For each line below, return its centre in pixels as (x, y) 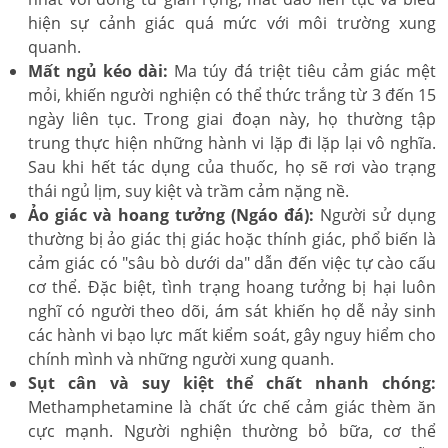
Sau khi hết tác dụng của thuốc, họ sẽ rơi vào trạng (232, 167)
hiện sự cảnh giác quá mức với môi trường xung (232, 23)
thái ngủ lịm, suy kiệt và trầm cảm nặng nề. (188, 191)
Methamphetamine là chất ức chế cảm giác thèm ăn (232, 407)
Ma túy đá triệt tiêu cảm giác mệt (302, 71)
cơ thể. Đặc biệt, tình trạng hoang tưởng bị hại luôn (232, 287)
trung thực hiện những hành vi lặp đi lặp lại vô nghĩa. (232, 143)
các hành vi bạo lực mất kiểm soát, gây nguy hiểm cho (232, 335)
